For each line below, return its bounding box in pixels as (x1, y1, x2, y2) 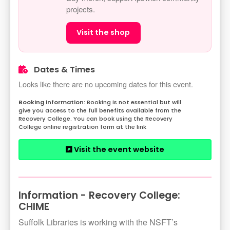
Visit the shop (76, 27, 130, 38)
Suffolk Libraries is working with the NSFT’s (18, 216, 178, 228)
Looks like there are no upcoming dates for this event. (18, 79, 193, 90)
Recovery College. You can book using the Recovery (18, 114, 172, 123)
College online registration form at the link (18, 123, 146, 131)
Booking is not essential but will (87, 98, 181, 107)
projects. (66, 4, 95, 14)
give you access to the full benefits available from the (18, 106, 181, 115)
